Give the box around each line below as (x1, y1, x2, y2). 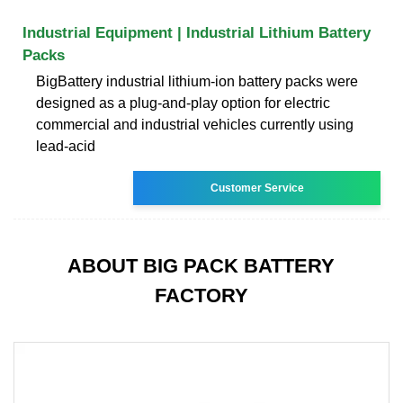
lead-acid (36, 138, 95, 154)
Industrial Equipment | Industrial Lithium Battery (22, 23, 371, 41)
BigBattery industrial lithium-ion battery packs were (36, 73, 358, 89)
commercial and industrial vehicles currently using (36, 116, 354, 132)
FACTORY (154, 283, 248, 307)
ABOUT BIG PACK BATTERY (67, 254, 336, 277)
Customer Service (210, 181, 304, 194)
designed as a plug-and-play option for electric (36, 94, 330, 111)
